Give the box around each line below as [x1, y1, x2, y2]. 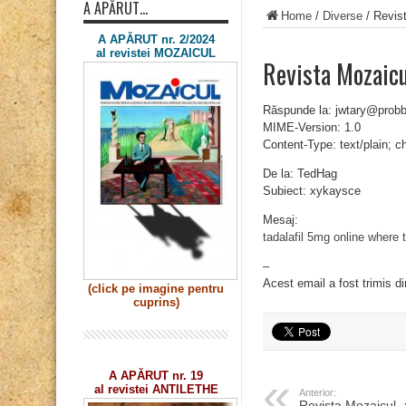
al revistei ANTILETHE [93, 382, 218, 397]
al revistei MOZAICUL [96, 46, 216, 60]
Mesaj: [263, 213, 298, 227]
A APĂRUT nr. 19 [109, 369, 203, 383]
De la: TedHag [263, 167, 337, 180]
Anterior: [299, 387, 336, 398]
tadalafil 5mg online [263, 230, 364, 244]
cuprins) [132, 295, 179, 310]
